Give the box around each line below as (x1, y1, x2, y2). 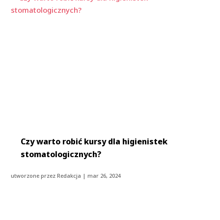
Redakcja (57, 172, 82, 180)
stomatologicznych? (21, 149, 102, 160)
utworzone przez (11, 172, 57, 180)
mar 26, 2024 (87, 172, 121, 180)
